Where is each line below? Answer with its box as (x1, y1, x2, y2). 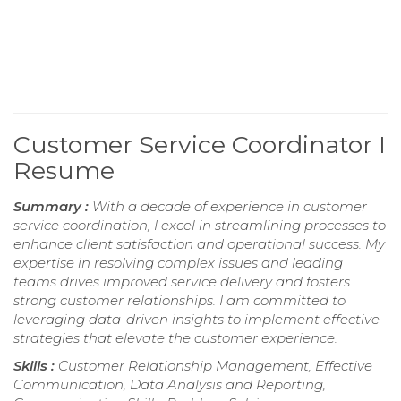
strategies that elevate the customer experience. (13, 329, 337, 347)
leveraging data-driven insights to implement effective (13, 311, 380, 328)
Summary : (13, 198, 92, 216)
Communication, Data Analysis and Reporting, (13, 376, 326, 394)
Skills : (13, 357, 58, 375)
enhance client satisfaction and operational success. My (13, 235, 385, 253)
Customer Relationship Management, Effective (58, 357, 372, 375)
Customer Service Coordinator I (13, 130, 386, 160)
